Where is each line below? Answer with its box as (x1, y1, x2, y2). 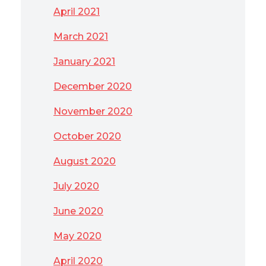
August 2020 (53, 156, 116, 167)
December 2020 (53, 81, 132, 92)
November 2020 (53, 106, 132, 117)
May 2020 (53, 230, 102, 242)
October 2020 (53, 131, 121, 142)
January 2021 (53, 56, 115, 67)
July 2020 (53, 180, 99, 192)
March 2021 (53, 31, 108, 42)
